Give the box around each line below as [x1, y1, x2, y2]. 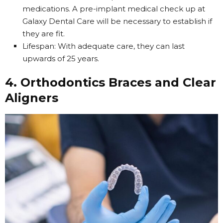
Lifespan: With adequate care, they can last [22, 41, 185, 51]
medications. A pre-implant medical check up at [22, 3, 205, 13]
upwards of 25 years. [22, 53, 99, 63]
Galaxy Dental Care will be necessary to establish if [22, 16, 212, 26]
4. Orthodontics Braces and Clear [5, 75, 216, 90]
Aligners [5, 90, 58, 105]
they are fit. [22, 28, 65, 38]
